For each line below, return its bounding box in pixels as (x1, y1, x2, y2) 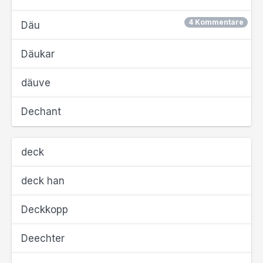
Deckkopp (21, 204, 68, 215)
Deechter (21, 232, 65, 244)
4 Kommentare (188, 18, 244, 26)
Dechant (21, 106, 61, 117)
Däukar (21, 48, 55, 60)
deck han (21, 175, 65, 187)
